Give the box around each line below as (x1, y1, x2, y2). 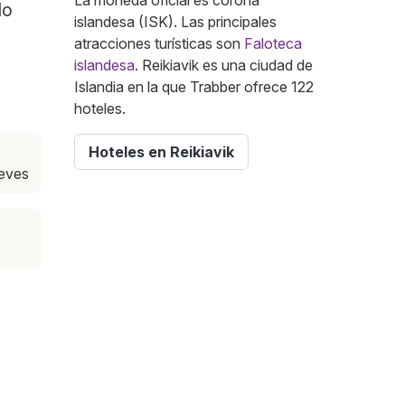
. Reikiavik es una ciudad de (135, 56, 313, 75)
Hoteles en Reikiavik (89, 143, 234, 162)
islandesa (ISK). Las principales (74, 13, 277, 32)
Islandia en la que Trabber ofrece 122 (74, 78, 314, 97)
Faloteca (244, 34, 302, 53)
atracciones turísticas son (74, 34, 244, 53)
